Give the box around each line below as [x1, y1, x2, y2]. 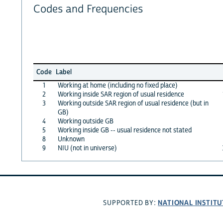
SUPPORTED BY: [103, 199, 158, 208]
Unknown [57, 134, 85, 144]
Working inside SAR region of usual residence [57, 90, 184, 99]
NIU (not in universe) [57, 143, 117, 153]
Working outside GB [57, 116, 113, 126]
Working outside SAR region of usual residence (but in [57, 99, 209, 108]
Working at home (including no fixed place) [57, 81, 178, 90]
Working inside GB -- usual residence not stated [57, 125, 192, 135]
